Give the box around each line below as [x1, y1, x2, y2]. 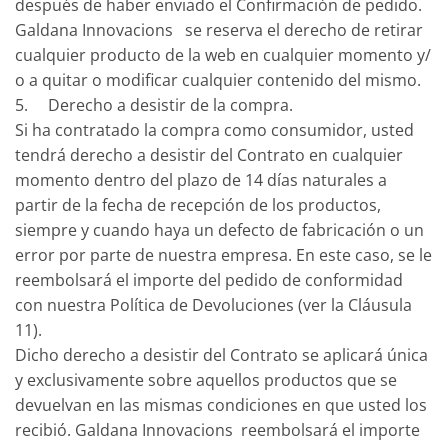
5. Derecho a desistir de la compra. [15, 93, 293, 116]
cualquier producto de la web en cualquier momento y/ [15, 43, 431, 66]
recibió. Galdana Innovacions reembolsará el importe [15, 418, 420, 441]
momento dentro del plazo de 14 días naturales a [15, 168, 387, 191]
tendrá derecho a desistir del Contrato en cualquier [15, 143, 403, 166]
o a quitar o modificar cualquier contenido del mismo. [15, 68, 421, 91]
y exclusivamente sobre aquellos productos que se [15, 368, 397, 391]
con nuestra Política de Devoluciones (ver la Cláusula [15, 293, 412, 316]
